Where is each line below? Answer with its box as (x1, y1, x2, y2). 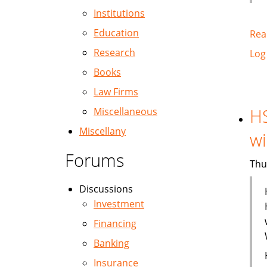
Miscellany (79, 125, 126, 138)
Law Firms (94, 85, 138, 98)
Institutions (94, 7, 145, 20)
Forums (65, 148, 125, 172)
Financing (94, 217, 136, 230)
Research (94, 46, 135, 59)
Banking (94, 237, 129, 250)
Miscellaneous (94, 105, 157, 118)
